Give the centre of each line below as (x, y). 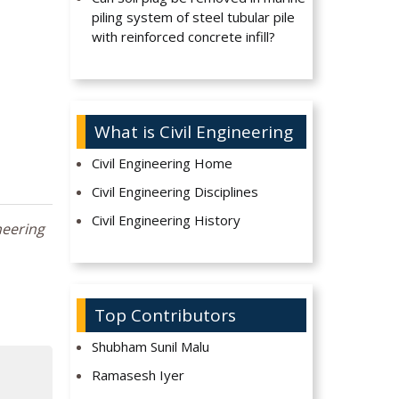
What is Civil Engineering (193, 132)
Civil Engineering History (167, 220)
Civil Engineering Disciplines (175, 192)
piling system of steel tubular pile (194, 17)
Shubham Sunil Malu (151, 347)
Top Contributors (165, 316)
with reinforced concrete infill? (184, 37)
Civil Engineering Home (163, 163)
